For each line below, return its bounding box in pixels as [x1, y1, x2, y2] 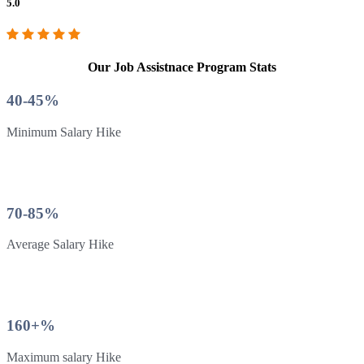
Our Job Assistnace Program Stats [88, 59, 276, 74]
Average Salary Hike [6, 237, 114, 252]
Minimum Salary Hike [6, 124, 121, 139]
